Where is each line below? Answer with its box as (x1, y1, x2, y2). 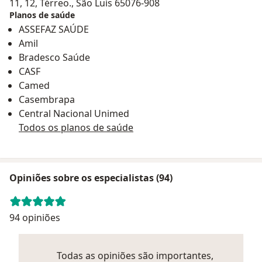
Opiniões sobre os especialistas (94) (9, 171, 173, 184)
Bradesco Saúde (19, 50, 90, 64)
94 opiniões (9, 211, 60, 224)
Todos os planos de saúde (19, 120, 133, 134)
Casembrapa (19, 92, 75, 106)
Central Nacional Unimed (19, 106, 129, 120)
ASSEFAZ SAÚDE (19, 22, 89, 36)
